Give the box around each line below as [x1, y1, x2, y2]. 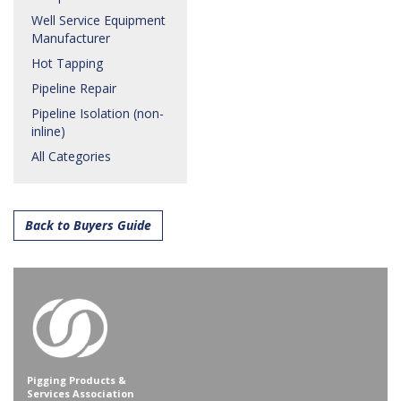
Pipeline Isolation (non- [31, 105, 164, 122]
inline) [31, 123, 65, 140]
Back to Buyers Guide [25, 217, 151, 234]
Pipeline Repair [31, 80, 116, 97]
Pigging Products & [27, 373, 126, 387]
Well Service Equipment [31, 12, 166, 29]
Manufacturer [31, 30, 110, 47]
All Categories [31, 148, 111, 165]
